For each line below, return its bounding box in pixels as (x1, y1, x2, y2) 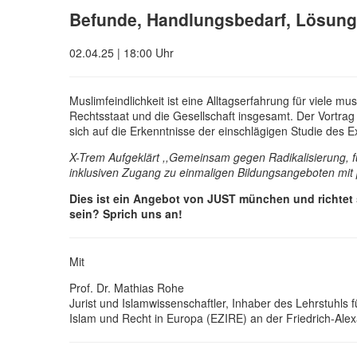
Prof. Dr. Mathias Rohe (69, 279, 184, 296)
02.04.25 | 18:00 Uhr (69, 44, 174, 61)
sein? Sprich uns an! (69, 205, 182, 222)
